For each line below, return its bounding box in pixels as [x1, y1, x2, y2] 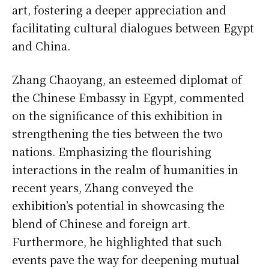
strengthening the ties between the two [12, 125, 223, 141]
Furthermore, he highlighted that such [12, 233, 222, 249]
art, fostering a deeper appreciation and [12, 1, 226, 17]
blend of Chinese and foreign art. [12, 215, 190, 231]
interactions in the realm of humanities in [12, 161, 238, 177]
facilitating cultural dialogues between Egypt [12, 19, 254, 35]
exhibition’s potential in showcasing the [12, 197, 225, 213]
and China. [12, 37, 70, 53]
